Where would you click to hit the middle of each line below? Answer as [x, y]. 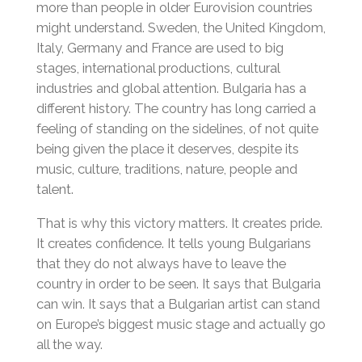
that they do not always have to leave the [161, 263]
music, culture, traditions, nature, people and [166, 169]
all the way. [69, 344]
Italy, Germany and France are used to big [160, 48]
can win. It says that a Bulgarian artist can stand [178, 303]
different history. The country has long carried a [176, 109]
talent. [55, 189]
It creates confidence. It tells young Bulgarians [173, 243]
